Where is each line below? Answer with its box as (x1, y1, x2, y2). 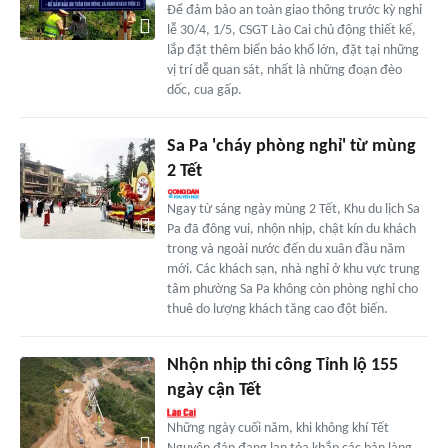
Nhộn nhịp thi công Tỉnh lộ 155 (166, 356, 398, 376)
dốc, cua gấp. (166, 83, 242, 99)
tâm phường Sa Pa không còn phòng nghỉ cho (166, 282, 418, 298)
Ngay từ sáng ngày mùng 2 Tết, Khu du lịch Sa (166, 202, 420, 218)
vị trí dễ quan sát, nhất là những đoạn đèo (166, 63, 402, 79)
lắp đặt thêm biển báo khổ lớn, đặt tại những (166, 43, 419, 59)
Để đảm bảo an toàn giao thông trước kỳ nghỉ (166, 3, 422, 19)
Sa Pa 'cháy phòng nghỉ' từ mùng (166, 137, 416, 157)
